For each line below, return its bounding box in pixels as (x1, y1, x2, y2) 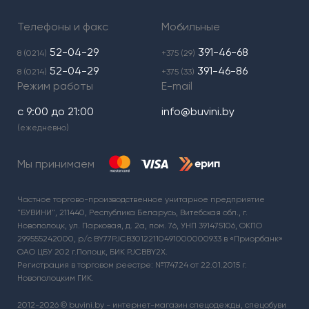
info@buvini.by (161, 105, 235, 119)
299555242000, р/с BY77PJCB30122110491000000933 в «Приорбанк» (17, 234, 283, 244)
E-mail (161, 79, 192, 93)
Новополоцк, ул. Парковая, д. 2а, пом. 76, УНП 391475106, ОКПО (17, 221, 262, 231)
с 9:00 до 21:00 (17, 105, 94, 119)
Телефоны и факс (17, 20, 108, 34)
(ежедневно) (17, 123, 69, 133)
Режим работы (17, 79, 93, 93)
